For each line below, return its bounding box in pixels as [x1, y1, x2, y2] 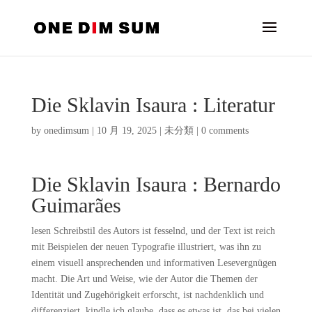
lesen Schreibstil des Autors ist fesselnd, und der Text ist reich [31, 226, 275, 236]
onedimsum [43, 125, 89, 136]
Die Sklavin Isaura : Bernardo [31, 173, 281, 196]
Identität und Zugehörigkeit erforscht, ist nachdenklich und [31, 290, 264, 300]
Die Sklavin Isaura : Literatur [31, 93, 275, 116]
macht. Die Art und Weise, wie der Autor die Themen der [31, 274, 258, 284]
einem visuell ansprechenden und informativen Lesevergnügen [31, 258, 276, 268]
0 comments [201, 125, 249, 136]
